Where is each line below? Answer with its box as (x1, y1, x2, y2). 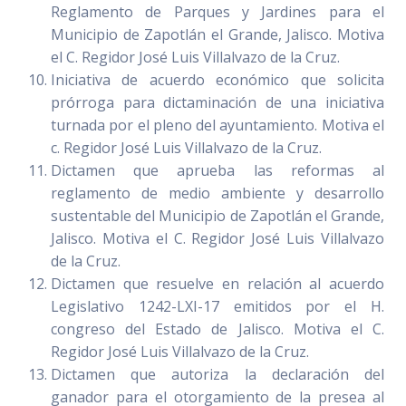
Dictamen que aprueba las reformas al (51, 160, 384, 181)
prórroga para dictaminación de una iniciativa (51, 92, 384, 113)
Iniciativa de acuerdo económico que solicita (51, 70, 384, 91)
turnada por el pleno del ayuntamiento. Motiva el (51, 115, 384, 136)
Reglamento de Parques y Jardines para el (51, 2, 384, 23)
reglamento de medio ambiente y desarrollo (51, 183, 384, 204)
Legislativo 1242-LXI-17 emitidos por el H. (51, 296, 384, 317)
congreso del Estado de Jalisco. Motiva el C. (51, 319, 384, 340)
